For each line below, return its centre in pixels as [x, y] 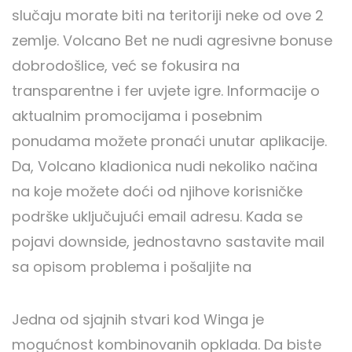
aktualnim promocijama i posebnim [137, 115]
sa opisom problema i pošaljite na [132, 266]
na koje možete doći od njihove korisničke [157, 191]
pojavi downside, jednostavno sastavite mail [168, 241]
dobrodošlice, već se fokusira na [126, 65]
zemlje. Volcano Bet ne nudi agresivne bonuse [172, 40]
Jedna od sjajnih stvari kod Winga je [138, 319]
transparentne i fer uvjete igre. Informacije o [166, 90]
